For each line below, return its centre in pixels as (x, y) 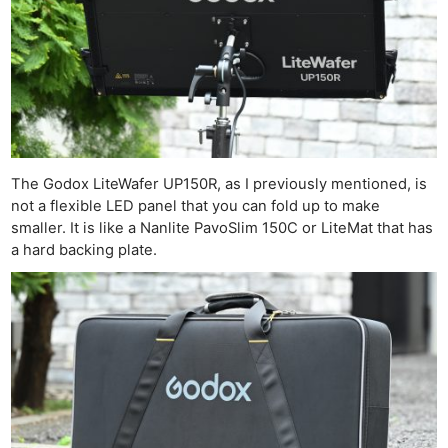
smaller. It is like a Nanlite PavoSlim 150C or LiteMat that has (222, 227)
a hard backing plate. (84, 249)
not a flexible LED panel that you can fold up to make (196, 205)
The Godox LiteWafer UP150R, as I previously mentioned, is (219, 183)
